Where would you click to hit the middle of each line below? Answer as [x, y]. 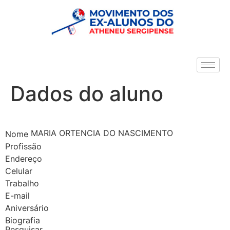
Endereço [24, 158]
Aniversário [27, 208]
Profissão [23, 146]
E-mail [17, 195]
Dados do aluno [87, 94]
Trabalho [22, 183]
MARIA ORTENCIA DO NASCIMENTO [101, 133]
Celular [19, 171]
